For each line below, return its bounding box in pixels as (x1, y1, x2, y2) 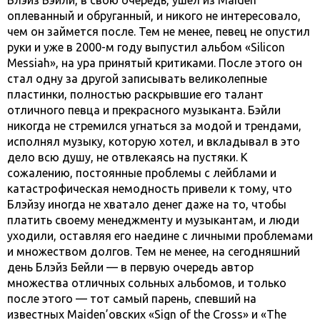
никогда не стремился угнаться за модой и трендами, (7, 119, 301, 132)
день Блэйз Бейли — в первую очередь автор (7, 260, 254, 274)
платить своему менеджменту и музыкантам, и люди (7, 213, 299, 226)
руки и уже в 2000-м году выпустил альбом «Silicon (7, 40, 285, 54)
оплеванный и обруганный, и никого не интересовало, (7, 9, 301, 22)
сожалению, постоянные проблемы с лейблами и (7, 166, 276, 179)
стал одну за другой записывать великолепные (7, 71, 267, 85)
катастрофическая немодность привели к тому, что (7, 181, 292, 195)
